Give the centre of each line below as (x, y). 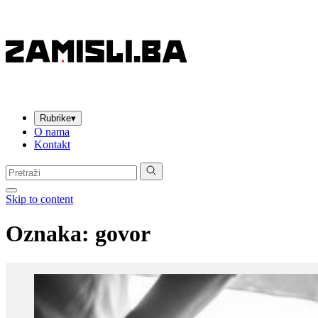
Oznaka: (50, 234)
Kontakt (52, 144)
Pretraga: (25, 168)
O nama (52, 132)
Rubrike (55, 118)
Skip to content (39, 199)
